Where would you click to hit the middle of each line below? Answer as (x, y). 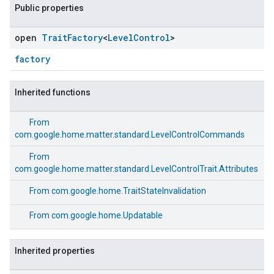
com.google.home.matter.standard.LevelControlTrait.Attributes (136, 169)
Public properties (49, 8)
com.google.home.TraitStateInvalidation (129, 191)
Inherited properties (55, 251)
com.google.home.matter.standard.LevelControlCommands (130, 135)
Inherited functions (53, 92)
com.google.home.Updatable (107, 215)
